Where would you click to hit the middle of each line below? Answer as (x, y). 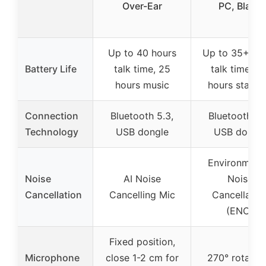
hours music (142, 85)
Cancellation (53, 195)
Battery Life (51, 69)
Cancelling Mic (142, 195)
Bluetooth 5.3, (142, 116)
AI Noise (142, 179)
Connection (52, 116)
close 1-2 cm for (142, 258)
